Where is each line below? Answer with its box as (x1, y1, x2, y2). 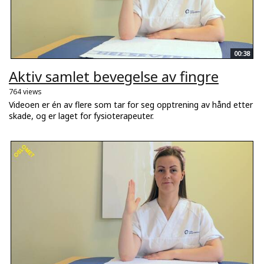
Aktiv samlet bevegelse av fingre (9, 66, 219, 86)
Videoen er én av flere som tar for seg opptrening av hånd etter (9, 98, 253, 110)
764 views (9, 86, 42, 97)
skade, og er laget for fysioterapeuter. (9, 110, 154, 121)
